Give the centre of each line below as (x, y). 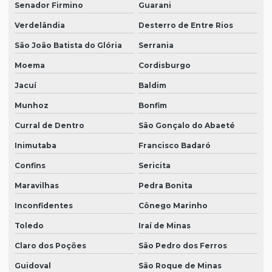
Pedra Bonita (165, 186)
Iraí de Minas (164, 226)
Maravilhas (37, 186)
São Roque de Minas (180, 266)
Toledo (29, 226)
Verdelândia (40, 25)
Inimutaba (36, 146)
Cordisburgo (164, 66)
